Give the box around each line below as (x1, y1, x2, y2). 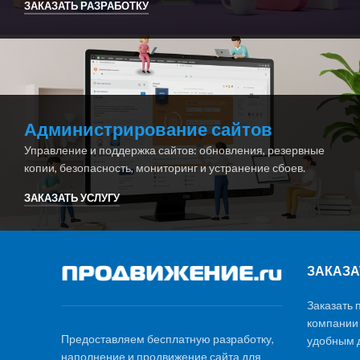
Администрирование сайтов (24, 117, 272, 142)
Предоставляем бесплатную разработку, (61, 331, 274, 346)
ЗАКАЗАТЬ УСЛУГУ (24, 191, 120, 205)
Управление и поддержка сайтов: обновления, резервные (24, 142, 325, 157)
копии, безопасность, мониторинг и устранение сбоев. (24, 160, 305, 174)
